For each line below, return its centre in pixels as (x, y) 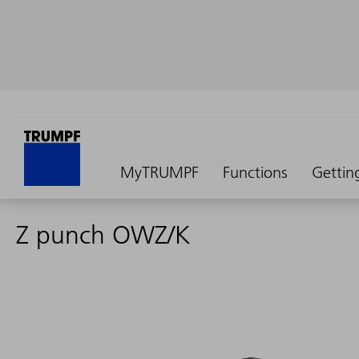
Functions (255, 172)
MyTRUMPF (159, 172)
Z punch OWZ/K (103, 235)
